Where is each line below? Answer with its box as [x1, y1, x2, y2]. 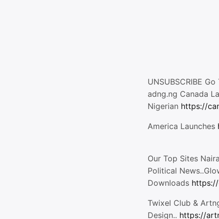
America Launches [148, 121, 218, 131]
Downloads [148, 178, 192, 188]
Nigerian [148, 101, 181, 111]
